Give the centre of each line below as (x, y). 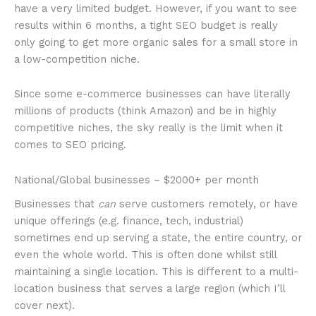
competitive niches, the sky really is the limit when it (148, 128)
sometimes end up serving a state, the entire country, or (158, 237)
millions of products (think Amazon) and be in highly (145, 111)
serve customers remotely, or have (207, 203)
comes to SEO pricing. (70, 145)
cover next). (44, 305)
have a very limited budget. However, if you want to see (156, 8)
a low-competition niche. (77, 59)
